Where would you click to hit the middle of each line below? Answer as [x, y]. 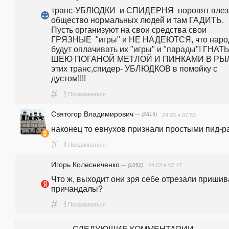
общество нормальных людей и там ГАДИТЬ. [138, 20]
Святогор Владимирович [92, 114]
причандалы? [77, 189]
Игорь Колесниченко [85, 164]
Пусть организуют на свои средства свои [129, 30]
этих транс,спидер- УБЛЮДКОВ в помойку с [134, 69]
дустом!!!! [68, 78]
